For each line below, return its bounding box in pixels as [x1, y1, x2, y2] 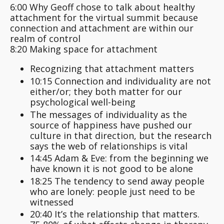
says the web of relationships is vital [30, 139, 187, 152]
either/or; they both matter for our [30, 85, 182, 98]
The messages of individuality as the [30, 108, 187, 120]
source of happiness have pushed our [30, 118, 192, 131]
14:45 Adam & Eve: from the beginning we [30, 152, 208, 164]
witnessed [30, 195, 73, 208]
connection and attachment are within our [10, 22, 193, 34]
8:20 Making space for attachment [10, 43, 157, 55]
